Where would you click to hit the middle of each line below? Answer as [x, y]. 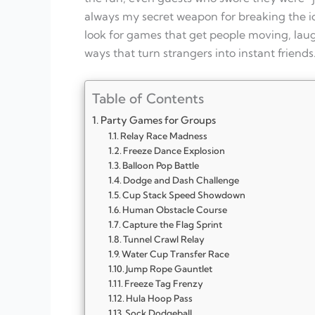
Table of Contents [148, 98]
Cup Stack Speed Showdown [184, 194]
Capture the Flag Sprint [173, 224]
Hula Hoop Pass [160, 298]
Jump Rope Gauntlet [169, 268]
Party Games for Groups [158, 120]
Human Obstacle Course [175, 209]
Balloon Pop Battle [161, 165]
